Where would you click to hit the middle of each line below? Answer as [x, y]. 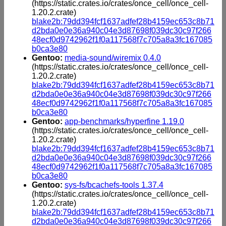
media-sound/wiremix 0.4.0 [113, 58]
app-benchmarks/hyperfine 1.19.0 [124, 121]
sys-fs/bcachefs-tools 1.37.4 [114, 185]
